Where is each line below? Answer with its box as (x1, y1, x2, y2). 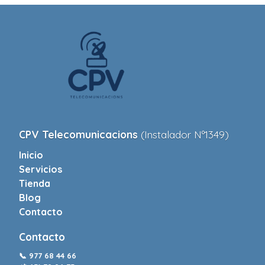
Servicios (19, 163, 62, 176)
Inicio (19, 149, 43, 161)
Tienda (19, 177, 50, 190)
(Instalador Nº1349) (141, 128, 229, 141)
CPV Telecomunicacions (19, 128, 141, 141)
